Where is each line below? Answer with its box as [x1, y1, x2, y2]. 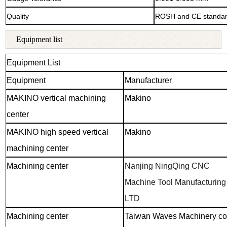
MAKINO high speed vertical [6, 127, 108, 136]
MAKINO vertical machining [6, 93, 106, 102]
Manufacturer [124, 75, 172, 85]
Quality [6, 12, 29, 20]
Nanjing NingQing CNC [124, 161, 210, 170]
